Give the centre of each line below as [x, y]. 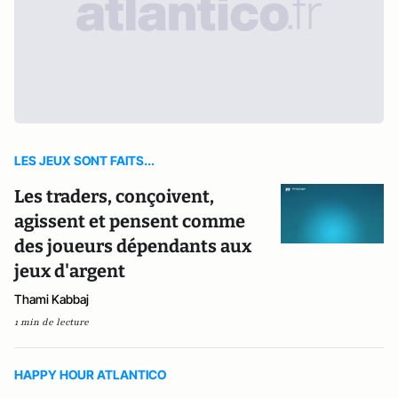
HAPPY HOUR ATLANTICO [90, 374]
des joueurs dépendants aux [133, 246]
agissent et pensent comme [130, 221]
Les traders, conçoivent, [114, 196]
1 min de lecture [52, 322]
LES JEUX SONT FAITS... [84, 160]
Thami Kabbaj [52, 299]
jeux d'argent [70, 271]
